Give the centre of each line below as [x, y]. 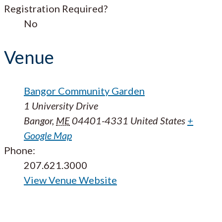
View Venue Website [70, 180]
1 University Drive [61, 106]
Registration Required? [56, 9]
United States [158, 121]
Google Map [48, 136]
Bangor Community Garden [84, 91]
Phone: [20, 150]
